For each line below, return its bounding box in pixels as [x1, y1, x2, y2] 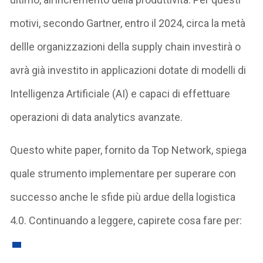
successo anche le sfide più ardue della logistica [10, 190, 236, 203]
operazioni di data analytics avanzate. [10, 110, 183, 123]
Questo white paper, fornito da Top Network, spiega [10, 143, 247, 156]
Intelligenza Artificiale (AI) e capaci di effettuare [10, 87, 231, 100]
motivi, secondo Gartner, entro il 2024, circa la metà [10, 16, 246, 29]
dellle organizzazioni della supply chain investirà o [10, 40, 241, 53]
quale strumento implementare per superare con [10, 167, 237, 180]
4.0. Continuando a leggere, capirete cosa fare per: [10, 214, 242, 227]
